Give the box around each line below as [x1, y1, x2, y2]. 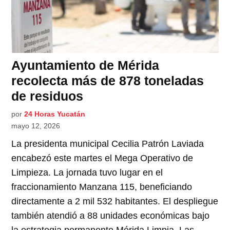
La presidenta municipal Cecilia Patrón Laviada [11, 139, 204, 149]
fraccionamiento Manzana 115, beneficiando [11, 182, 193, 193]
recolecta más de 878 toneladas [11, 73, 204, 88]
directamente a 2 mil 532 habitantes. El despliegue [11, 196, 219, 207]
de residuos [11, 89, 84, 104]
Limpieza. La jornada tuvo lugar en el [11, 167, 163, 178]
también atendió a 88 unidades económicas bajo [11, 210, 210, 221]
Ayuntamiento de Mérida [11, 58, 160, 73]
